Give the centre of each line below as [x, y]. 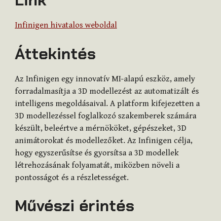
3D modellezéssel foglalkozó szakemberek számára [106, 116]
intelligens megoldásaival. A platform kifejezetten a [107, 103]
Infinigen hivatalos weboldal [66, 25]
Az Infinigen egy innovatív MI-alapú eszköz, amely [105, 79]
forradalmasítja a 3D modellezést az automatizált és [107, 91]
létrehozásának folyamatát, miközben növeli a [97, 165]
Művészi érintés [74, 206]
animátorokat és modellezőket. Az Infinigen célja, [104, 140]
